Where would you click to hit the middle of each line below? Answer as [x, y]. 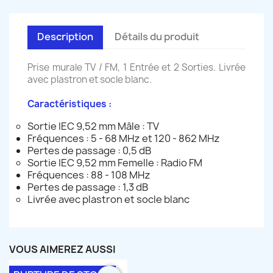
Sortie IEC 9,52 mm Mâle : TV [93, 126]
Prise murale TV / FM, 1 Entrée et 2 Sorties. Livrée [136, 67]
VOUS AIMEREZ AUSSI [62, 249]
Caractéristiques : [69, 104]
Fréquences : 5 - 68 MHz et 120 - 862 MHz [124, 138]
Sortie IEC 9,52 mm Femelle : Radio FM [115, 162]
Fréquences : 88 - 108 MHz [89, 175]
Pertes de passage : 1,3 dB [88, 187]
